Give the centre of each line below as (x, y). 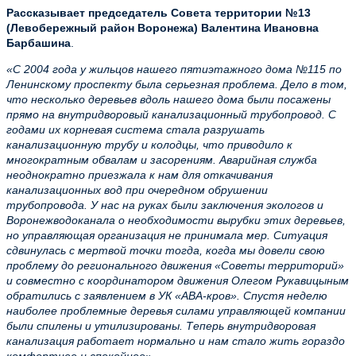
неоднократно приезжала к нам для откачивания (139, 175)
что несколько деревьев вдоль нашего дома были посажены (168, 99)
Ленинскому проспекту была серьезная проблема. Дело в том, (177, 84)
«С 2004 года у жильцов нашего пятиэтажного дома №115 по (174, 69)
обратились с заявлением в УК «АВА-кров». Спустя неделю (167, 296)
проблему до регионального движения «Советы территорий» (175, 265)
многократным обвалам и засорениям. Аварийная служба (162, 160)
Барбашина (39, 43)
